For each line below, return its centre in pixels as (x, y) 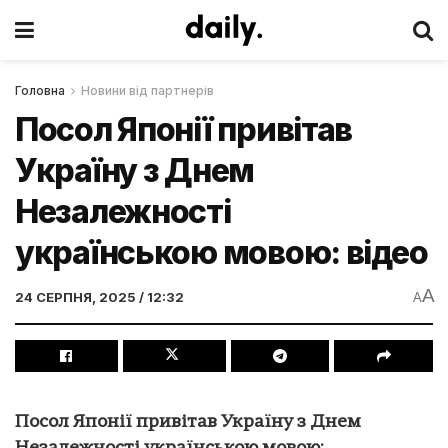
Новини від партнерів (147, 90)
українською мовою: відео (221, 252)
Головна (40, 90)
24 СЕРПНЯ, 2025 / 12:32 (99, 296)
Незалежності (123, 211)
